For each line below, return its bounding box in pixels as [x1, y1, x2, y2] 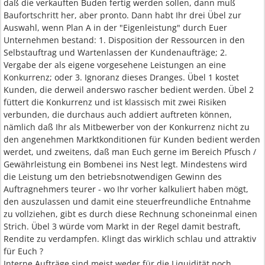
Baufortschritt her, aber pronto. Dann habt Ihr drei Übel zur [4, 9, 241, 21]
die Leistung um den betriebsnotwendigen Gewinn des [4, 171, 222, 182]
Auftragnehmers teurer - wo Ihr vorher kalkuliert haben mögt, [4, 183, 248, 195]
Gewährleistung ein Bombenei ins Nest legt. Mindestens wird [4, 159, 247, 170]
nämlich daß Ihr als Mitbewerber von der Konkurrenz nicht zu [4, 121, 250, 132]
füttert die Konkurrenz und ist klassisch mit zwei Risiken [4, 96, 227, 108]
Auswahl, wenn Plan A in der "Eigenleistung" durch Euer [4, 22, 227, 33]
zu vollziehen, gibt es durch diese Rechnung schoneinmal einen [4, 208, 257, 219]
